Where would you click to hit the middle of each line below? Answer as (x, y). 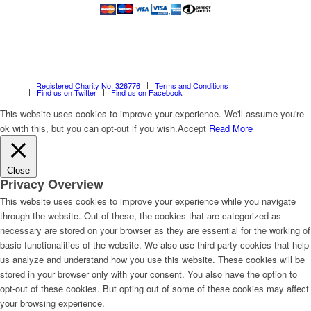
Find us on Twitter (67, 92)
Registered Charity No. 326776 (88, 85)
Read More (231, 128)
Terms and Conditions (192, 85)
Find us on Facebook (147, 92)
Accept (192, 128)
